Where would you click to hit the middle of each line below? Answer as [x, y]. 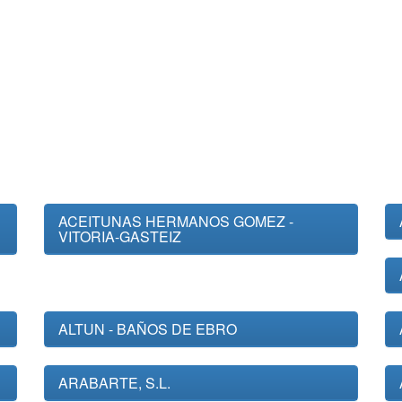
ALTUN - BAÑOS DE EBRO [148, 329]
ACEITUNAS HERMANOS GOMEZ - [176, 221]
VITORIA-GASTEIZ [120, 236]
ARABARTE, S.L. [114, 383]
